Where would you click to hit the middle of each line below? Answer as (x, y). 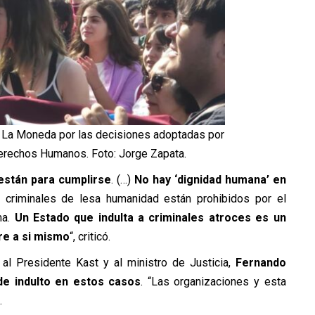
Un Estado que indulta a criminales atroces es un (150, 218)
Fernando (261, 263)
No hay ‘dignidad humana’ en (210, 180)
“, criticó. (90, 237)
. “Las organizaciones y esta (213, 282)
